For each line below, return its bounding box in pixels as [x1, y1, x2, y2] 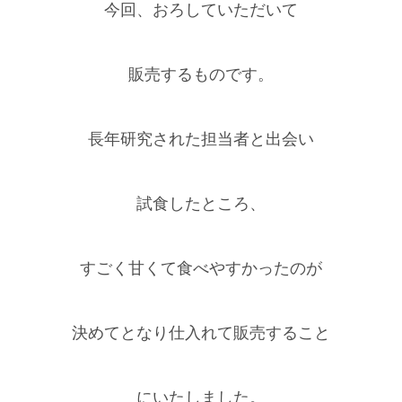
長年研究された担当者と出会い [88, 130, 314, 149]
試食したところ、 [136, 195, 266, 214]
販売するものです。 [128, 66, 274, 84]
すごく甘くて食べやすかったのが [80, 259, 322, 278]
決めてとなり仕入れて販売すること [72, 324, 330, 343]
